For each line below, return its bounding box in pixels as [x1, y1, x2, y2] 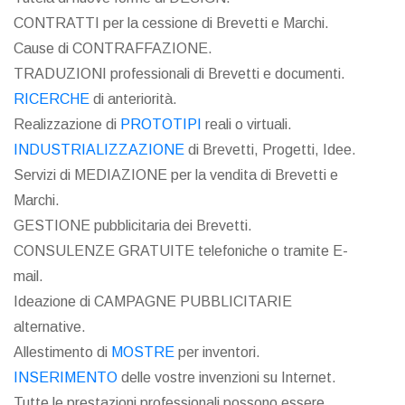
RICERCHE [14, 91, 89, 108]
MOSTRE [111, 344, 174, 361]
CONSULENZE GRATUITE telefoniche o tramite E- [14, 243, 348, 259]
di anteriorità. [89, 91, 177, 108]
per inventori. [174, 344, 260, 361]
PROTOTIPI [120, 117, 202, 133]
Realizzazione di [14, 117, 120, 133]
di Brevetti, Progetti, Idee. [184, 142, 356, 158]
